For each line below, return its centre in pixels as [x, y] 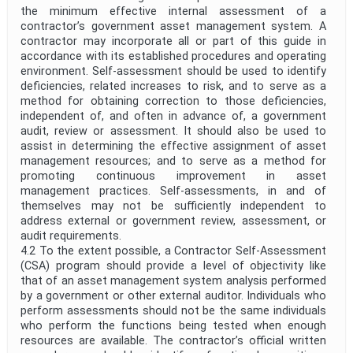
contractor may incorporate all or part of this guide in [173, 42]
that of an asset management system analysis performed [173, 281]
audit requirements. [74, 236]
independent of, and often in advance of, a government [173, 117]
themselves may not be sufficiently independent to [173, 206]
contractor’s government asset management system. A [173, 27]
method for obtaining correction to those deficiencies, [173, 102]
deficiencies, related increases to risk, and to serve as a [173, 87]
